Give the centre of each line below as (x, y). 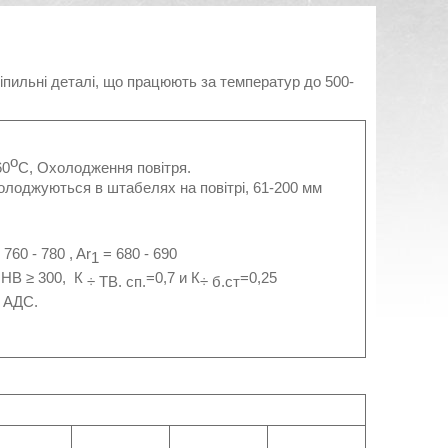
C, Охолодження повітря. (104, 167)
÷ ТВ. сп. (116, 281)
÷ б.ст (220, 281)
